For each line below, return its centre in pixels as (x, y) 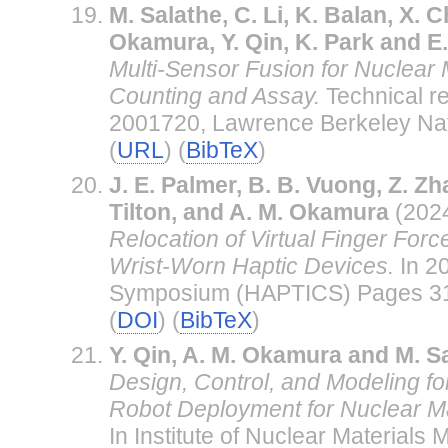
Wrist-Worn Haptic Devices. (251, 265)
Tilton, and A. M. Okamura (248, 211)
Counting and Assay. (214, 95)
